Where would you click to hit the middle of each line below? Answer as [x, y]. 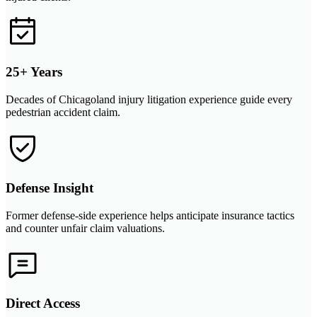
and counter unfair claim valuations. [85, 228]
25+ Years [34, 72]
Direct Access [43, 304]
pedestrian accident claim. [63, 113]
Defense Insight [50, 188]
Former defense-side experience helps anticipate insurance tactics [150, 215]
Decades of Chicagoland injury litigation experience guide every [149, 100]
